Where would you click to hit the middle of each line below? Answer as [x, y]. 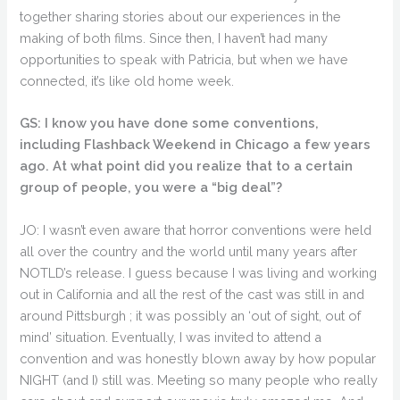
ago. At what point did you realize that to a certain [187, 166]
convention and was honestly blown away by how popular [198, 358]
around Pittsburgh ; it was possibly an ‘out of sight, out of [191, 315]
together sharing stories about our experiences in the [181, 16]
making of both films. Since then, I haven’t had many [174, 37]
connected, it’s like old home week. [127, 80]
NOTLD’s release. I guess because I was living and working [199, 272]
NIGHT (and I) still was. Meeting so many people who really [199, 379]
